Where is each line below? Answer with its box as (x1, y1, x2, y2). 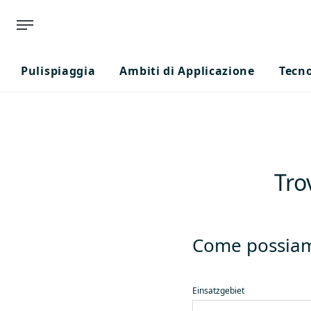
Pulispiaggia (21, 63, 96, 78)
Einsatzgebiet (192, 285, 244, 296)
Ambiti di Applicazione (119, 63, 255, 78)
